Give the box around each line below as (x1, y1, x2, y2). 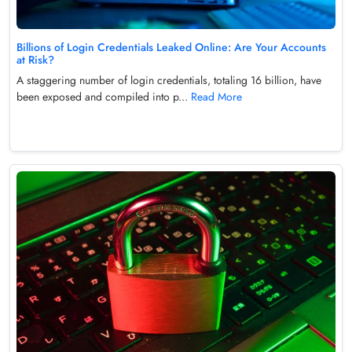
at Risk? (16, 51, 54, 68)
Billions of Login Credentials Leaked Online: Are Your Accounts (16, 38, 326, 55)
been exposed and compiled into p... (16, 88, 191, 104)
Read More (191, 88, 242, 104)
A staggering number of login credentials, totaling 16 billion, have (16, 71, 321, 88)
